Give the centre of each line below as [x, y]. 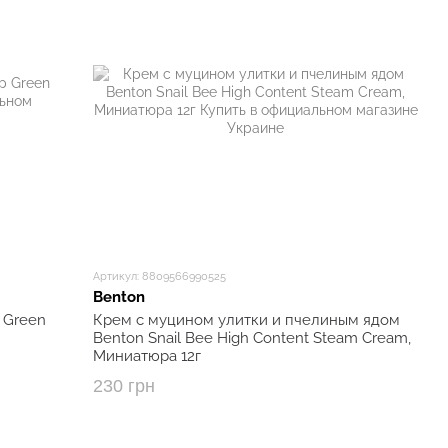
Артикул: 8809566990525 [160, 276]
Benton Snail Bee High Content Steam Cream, [252, 338]
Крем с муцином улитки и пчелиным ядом [247, 320]
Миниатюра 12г [147, 356]
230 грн [124, 386]
